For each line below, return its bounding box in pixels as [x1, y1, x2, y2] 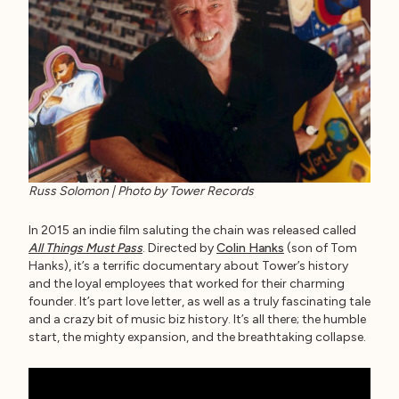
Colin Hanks [216, 240, 284, 256]
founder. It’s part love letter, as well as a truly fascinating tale [28, 294, 370, 310]
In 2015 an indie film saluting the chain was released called [28, 223, 356, 239]
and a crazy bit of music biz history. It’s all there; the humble [28, 312, 366, 328]
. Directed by [142, 240, 216, 256]
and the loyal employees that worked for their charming [28, 276, 345, 292]
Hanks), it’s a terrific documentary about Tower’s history [28, 258, 348, 274]
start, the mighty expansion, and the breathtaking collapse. [28, 330, 366, 346]
